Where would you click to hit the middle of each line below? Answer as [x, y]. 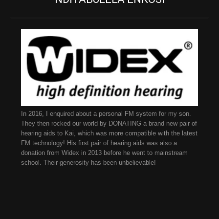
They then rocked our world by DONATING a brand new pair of [109, 124]
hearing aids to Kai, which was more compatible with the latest [109, 133]
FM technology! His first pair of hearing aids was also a [99, 143]
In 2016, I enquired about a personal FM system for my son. [106, 114]
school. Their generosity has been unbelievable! [88, 163]
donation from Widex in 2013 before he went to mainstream [104, 153]
